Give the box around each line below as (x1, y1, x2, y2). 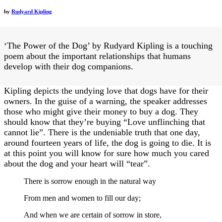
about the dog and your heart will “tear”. (4, 158, 150, 168)
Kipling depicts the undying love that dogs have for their (4, 85, 208, 96)
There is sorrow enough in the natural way (24, 176, 156, 185)
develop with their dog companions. (4, 61, 136, 71)
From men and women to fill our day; (24, 193, 141, 202)
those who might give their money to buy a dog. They (4, 106, 198, 116)
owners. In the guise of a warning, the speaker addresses (4, 96, 207, 106)
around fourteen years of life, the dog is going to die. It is (4, 137, 211, 148)
